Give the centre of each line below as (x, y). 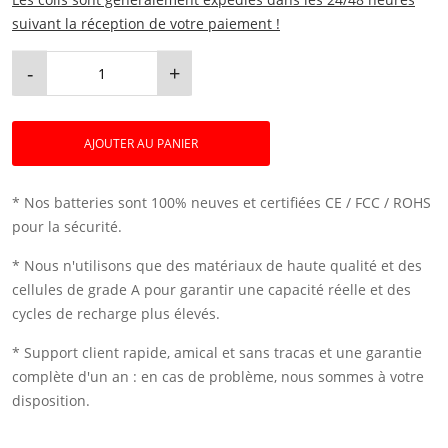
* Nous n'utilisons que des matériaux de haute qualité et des (217, 265)
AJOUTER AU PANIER (141, 143)
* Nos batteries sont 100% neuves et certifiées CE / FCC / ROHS (221, 202)
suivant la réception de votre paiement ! (146, 23)
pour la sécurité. (67, 226)
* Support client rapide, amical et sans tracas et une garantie (217, 352)
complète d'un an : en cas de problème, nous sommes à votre (218, 376)
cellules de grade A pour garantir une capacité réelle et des (211, 289)
